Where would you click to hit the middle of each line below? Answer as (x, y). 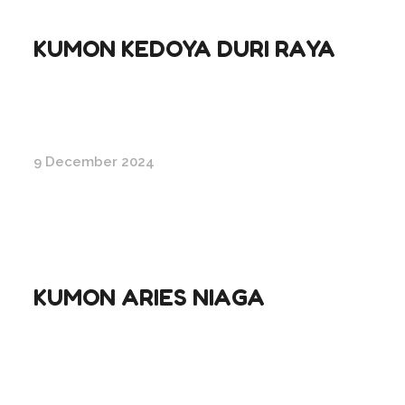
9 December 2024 (94, 161)
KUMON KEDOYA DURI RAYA (184, 48)
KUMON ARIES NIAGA (149, 297)
